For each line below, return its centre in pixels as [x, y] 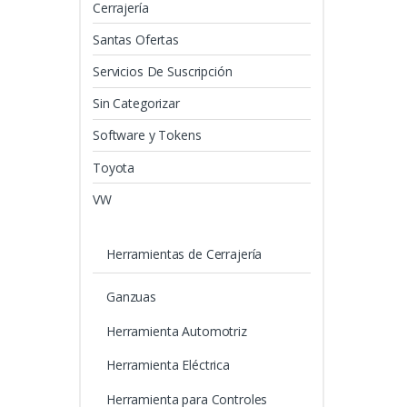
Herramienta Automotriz [176, 331]
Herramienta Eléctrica [168, 365]
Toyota [114, 167]
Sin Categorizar [136, 104]
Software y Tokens [147, 135]
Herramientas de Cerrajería [184, 253]
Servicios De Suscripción [163, 72]
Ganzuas [131, 296]
